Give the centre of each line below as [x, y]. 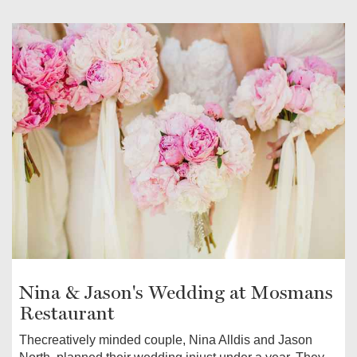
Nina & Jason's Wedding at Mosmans [176, 292]
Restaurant [67, 313]
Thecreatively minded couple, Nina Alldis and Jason [166, 339]
